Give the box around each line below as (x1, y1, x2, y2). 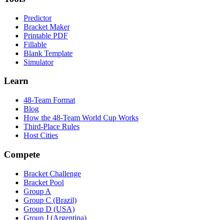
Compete (4, 149, 40, 160)
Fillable (24, 40, 47, 49)
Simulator (24, 57, 54, 66)
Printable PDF (24, 31, 68, 40)
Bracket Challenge (24, 169, 81, 178)
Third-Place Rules (24, 122, 80, 131)
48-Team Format (24, 96, 75, 105)
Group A (24, 187, 51, 195)
